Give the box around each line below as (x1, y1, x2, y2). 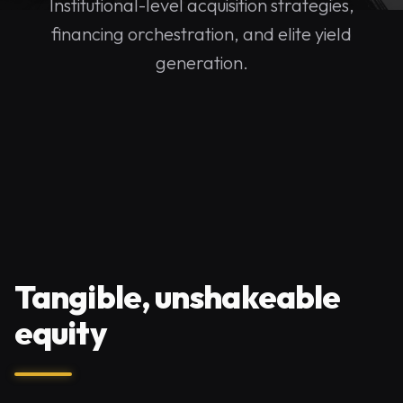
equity (14, 312, 106, 353)
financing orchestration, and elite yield (51, 22, 352, 45)
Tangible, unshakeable (14, 276, 341, 317)
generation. (155, 51, 248, 74)
